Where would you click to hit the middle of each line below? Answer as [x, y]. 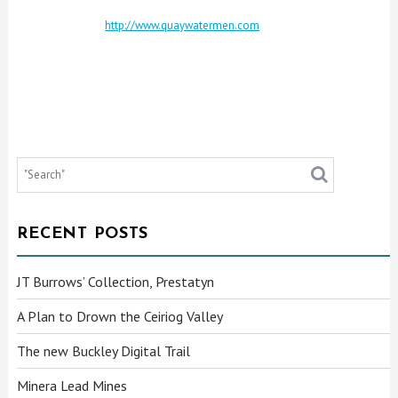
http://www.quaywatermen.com [183, 25]
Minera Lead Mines [72, 385]
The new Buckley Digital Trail [104, 350]
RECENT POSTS [83, 234]
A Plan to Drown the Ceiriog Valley [120, 316]
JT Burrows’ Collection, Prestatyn [116, 281]
